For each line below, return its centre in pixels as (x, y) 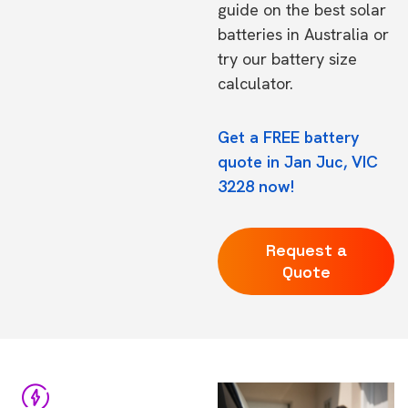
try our (245, 59)
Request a (306, 250)
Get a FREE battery (289, 137)
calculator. (255, 83)
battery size (314, 59)
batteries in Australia (293, 34)
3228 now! (256, 186)
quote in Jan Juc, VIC (298, 162)
